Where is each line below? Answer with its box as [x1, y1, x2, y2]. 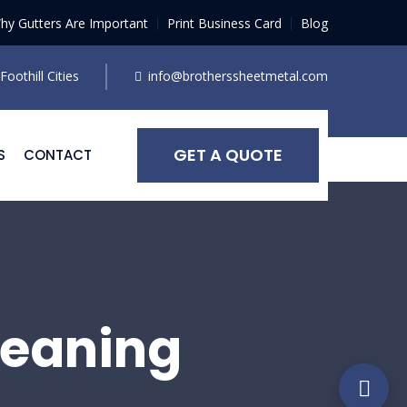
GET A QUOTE [174, 144, 283, 166]
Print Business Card [167, 15, 282, 32]
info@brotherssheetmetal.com [148, 67, 328, 84]
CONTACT [24, 145, 92, 164]
